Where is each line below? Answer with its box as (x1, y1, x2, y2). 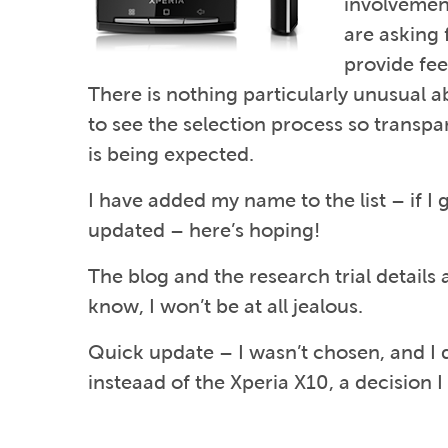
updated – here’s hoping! (88, 219, 320, 241)
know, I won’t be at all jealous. (88, 295, 363, 317)
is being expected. (88, 143, 254, 165)
